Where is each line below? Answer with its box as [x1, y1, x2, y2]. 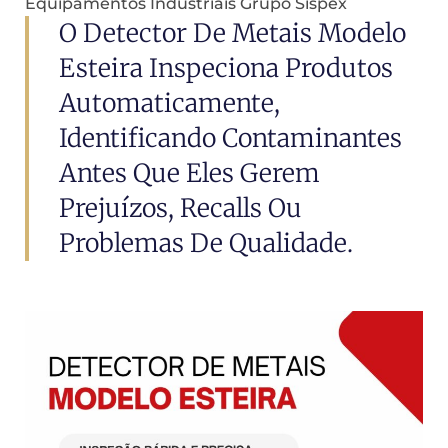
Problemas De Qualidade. [59, 227, 353, 259]
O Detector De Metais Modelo [59, 17, 406, 49]
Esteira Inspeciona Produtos [59, 52, 393, 84]
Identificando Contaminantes [59, 122, 402, 154]
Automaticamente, [59, 87, 280, 119]
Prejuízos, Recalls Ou [59, 192, 302, 224]
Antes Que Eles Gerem [59, 157, 320, 189]
